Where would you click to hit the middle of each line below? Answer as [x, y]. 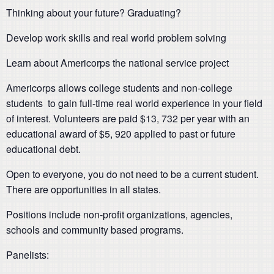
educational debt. [43, 149]
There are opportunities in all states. [83, 189]
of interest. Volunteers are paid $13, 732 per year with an [128, 118]
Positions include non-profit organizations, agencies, [119, 214]
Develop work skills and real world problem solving [116, 38]
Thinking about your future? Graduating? [94, 13]
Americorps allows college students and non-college [119, 88]
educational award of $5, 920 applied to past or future [121, 134]
